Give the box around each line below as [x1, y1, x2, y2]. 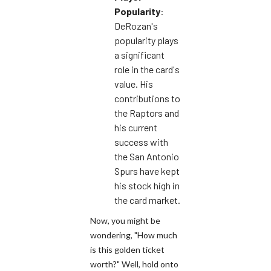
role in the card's [114, 63, 180, 75]
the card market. [114, 194, 180, 206]
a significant [114, 48, 165, 60]
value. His [114, 77, 153, 90]
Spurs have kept [114, 165, 180, 177]
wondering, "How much [90, 229, 177, 240]
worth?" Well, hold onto [90, 258, 178, 269]
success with [114, 135, 168, 148]
